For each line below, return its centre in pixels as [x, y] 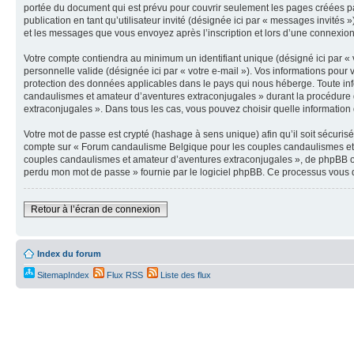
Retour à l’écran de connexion [96, 209]
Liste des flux [185, 275]
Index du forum [69, 254]
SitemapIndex [62, 275]
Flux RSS [124, 275]
